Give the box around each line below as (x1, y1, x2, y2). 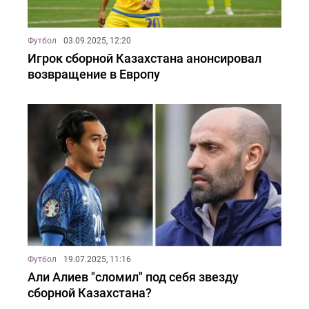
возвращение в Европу (28, 66, 160, 81)
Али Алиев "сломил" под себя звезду (28, 270, 239, 285)
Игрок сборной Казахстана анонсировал (28, 50, 261, 66)
